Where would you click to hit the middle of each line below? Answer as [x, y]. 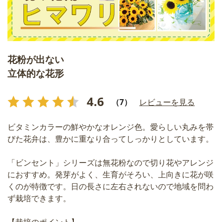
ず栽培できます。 [39, 199]
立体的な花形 [36, 73]
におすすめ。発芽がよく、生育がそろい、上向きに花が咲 [111, 175]
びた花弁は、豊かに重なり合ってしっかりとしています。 [111, 139]
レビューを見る [167, 102]
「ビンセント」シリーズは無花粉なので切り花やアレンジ [111, 163]
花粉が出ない [40, 59]
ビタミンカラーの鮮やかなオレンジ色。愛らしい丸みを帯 [111, 127]
